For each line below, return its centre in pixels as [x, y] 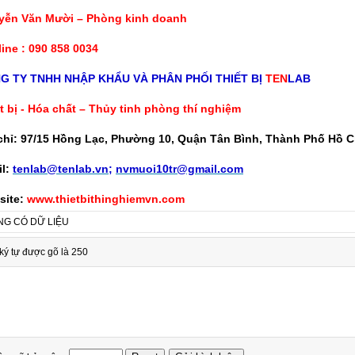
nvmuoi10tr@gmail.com [179, 169]
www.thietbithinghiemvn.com [106, 199]
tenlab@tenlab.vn [61, 169]
